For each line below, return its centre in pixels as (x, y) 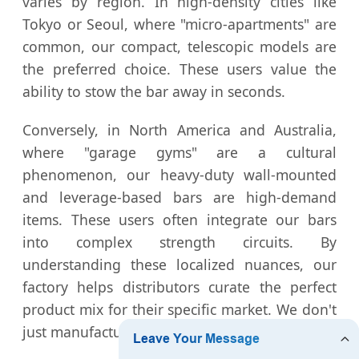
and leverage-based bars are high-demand (179, 198)
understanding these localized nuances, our (179, 265)
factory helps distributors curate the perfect (179, 287)
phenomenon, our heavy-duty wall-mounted (179, 175)
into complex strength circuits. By (179, 242)
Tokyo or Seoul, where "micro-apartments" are (179, 24)
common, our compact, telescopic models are (179, 47)
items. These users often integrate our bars (179, 220)
